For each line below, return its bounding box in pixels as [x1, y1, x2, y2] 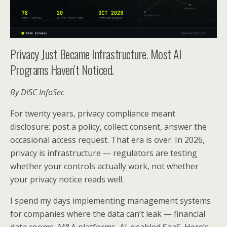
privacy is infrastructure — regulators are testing [10, 147, 197, 159]
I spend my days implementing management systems [10, 195, 211, 206]
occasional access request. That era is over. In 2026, [10, 134, 205, 145]
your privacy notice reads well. [10, 173, 124, 185]
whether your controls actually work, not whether [10, 160, 199, 172]
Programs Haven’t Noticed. [10, 60, 115, 79]
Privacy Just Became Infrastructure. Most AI [10, 44, 182, 63]
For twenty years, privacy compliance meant [10, 107, 175, 119]
